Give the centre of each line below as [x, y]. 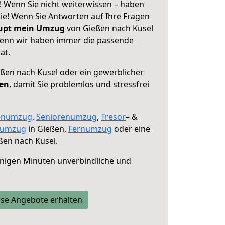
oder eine [131, 129]
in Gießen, [47, 129]
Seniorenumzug [67, 117]
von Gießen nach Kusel [109, 28]
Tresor [113, 117]
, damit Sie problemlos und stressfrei [79, 84]
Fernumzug [90, 129]
